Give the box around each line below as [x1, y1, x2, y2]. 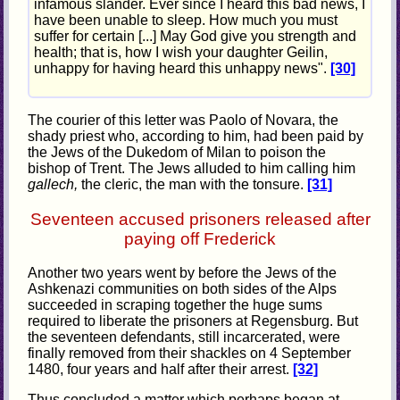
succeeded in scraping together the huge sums [28, 297, 323, 313]
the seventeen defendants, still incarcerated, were [28, 329, 341, 346]
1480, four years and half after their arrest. [28, 362, 294, 378]
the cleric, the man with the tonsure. [81, 176, 308, 192]
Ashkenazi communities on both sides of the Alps [28, 281, 337, 297]
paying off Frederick [124, 229, 276, 248]
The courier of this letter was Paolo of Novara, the [28, 112, 339, 128]
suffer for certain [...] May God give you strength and [34, 29, 357, 45]
